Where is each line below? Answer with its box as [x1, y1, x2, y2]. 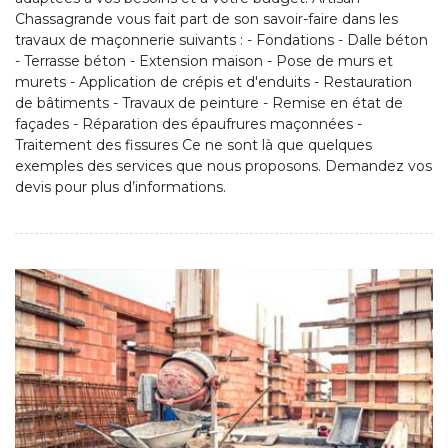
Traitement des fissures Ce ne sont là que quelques [15, 135, 372, 154]
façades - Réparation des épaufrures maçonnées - [15, 114, 362, 133]
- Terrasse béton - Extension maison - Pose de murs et [15, 51, 393, 70]
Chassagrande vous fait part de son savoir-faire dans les [15, 9, 398, 28]
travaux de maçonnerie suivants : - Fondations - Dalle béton [15, 30, 428, 49]
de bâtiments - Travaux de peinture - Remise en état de [15, 93, 403, 112]
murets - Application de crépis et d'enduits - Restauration [15, 72, 412, 91]
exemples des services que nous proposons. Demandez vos [15, 156, 432, 175]
